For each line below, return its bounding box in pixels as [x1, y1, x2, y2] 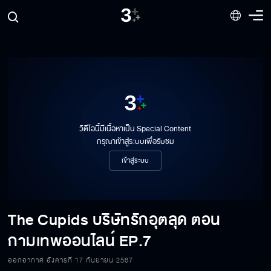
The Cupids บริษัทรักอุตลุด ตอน [8, 207, 221, 232]
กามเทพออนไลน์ [8, 228, 116, 253]
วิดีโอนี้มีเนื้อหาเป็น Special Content [79, 123, 192, 135]
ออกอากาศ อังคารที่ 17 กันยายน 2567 [8, 255, 134, 266]
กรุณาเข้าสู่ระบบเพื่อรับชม [96, 135, 174, 148]
